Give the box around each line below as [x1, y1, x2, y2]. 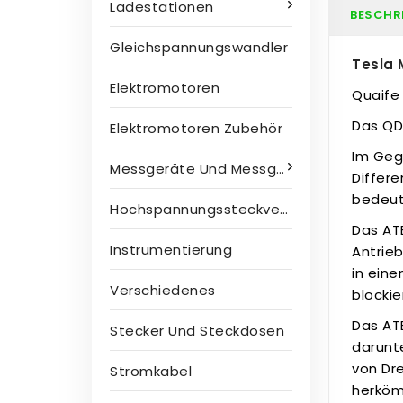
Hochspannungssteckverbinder [110, 200, 280, 219]
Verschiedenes [110, 281, 216, 300]
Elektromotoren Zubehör [110, 119, 282, 138]
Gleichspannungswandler [110, 38, 288, 57]
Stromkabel [110, 362, 192, 381]
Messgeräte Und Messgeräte [110, 159, 276, 178]
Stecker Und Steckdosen [110, 321, 284, 340]
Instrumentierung [110, 240, 232, 259]
